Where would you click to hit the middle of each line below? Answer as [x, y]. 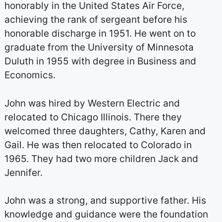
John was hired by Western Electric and [92, 103]
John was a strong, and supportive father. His [105, 200]
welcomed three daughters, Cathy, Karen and [105, 131]
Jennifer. [23, 172]
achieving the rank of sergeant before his [96, 20]
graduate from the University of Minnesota [99, 47]
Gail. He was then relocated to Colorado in [98, 145]
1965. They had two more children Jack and [101, 159]
